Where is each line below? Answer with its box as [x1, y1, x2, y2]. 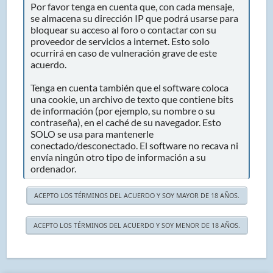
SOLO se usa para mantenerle [30, 128, 154, 140]
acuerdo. [30, 58, 67, 70]
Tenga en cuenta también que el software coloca [30, 82, 229, 93]
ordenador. [30, 163, 77, 174]
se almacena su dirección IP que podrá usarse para [30, 12, 239, 24]
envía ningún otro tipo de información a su [30, 151, 207, 163]
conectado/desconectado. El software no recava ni [30, 140, 239, 151]
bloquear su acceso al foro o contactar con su [30, 24, 217, 35]
